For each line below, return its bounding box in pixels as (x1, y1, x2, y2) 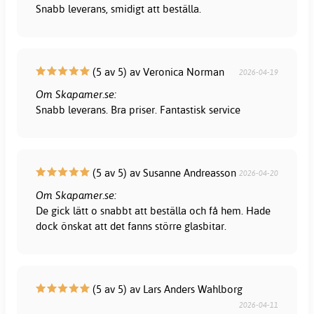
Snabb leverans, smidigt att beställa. (36, 1, 202, 15)
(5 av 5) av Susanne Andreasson (90, 165, 237, 179)
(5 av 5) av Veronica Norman (90, 64, 225, 78)
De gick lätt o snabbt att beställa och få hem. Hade (36, 203, 271, 217)
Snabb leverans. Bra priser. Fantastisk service (36, 102, 241, 116)
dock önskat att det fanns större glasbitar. (36, 219, 227, 233)
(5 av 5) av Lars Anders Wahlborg (90, 282, 243, 296)
